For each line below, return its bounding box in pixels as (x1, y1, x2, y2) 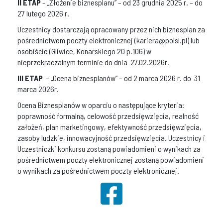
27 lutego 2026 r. (17, 8, 69, 18)
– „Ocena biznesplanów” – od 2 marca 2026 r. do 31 (44, 73, 200, 83)
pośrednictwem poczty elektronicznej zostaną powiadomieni (17, 155, 204, 165)
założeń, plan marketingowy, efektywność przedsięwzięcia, (17, 122, 202, 132)
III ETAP (17, 73, 44, 83)
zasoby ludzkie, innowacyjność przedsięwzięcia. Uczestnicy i (17, 133, 205, 143)
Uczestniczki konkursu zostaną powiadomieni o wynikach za (17, 144, 201, 154)
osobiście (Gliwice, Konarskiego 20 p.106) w (17, 46, 151, 56)
